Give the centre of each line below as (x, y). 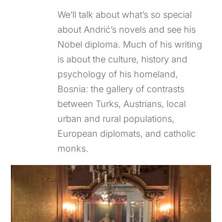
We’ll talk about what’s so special (125, 14)
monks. (73, 148)
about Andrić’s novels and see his (127, 29)
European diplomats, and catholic (127, 133)
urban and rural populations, (116, 118)
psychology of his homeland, (118, 74)
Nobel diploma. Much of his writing (130, 44)
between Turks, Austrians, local (122, 104)
